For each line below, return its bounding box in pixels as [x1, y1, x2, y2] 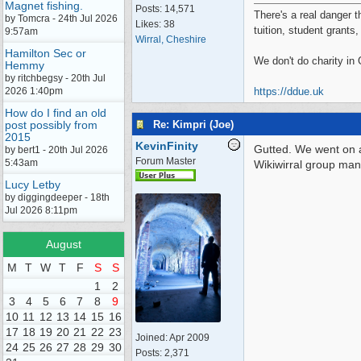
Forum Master [135, 156, 196, 167]
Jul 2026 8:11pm [5, 205, 77, 216]
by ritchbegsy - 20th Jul [5, 73, 106, 84]
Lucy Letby [5, 178, 60, 191]
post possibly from [5, 118, 98, 131]
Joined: [135, 332, 169, 343]
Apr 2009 [169, 332, 210, 343]
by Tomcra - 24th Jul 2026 [5, 13, 118, 24]
